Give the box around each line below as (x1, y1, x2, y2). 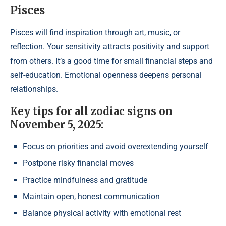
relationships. (10, 84, 58, 94)
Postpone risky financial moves (23, 158, 134, 168)
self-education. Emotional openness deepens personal (10, 70, 202, 80)
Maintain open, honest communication (23, 192, 160, 201)
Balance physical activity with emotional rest (23, 208, 181, 218)
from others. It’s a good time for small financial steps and (10, 56, 213, 66)
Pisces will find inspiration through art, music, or (10, 28, 180, 37)
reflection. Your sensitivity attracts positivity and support (10, 42, 209, 51)
